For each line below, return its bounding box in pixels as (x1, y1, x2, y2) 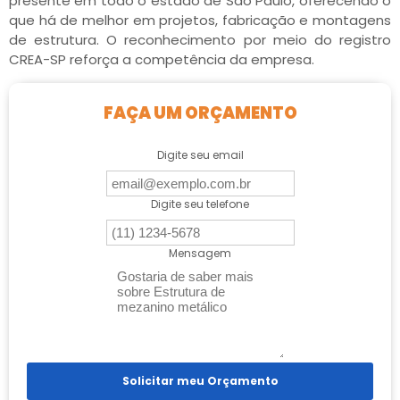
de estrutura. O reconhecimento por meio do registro (9, 29, 391, 49)
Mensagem (169, 245, 231, 261)
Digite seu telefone (151, 196, 249, 212)
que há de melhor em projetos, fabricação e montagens (9, 10, 391, 29)
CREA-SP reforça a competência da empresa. (9, 49, 314, 69)
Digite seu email (156, 146, 244, 162)
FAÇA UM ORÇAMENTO (103, 101, 297, 124)
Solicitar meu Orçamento (121, 372, 279, 388)
